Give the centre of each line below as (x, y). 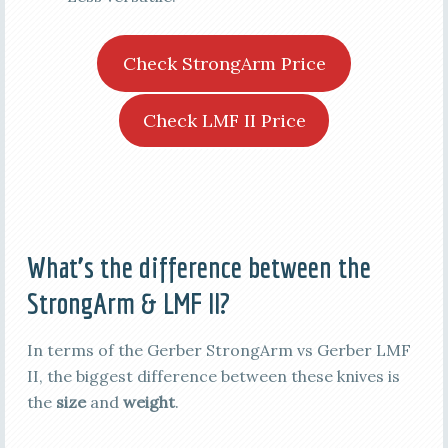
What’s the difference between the (198, 266)
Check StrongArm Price (224, 63)
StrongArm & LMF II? (128, 302)
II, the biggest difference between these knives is (213, 375)
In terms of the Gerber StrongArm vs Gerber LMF (218, 349)
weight (148, 401)
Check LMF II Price (224, 120)
